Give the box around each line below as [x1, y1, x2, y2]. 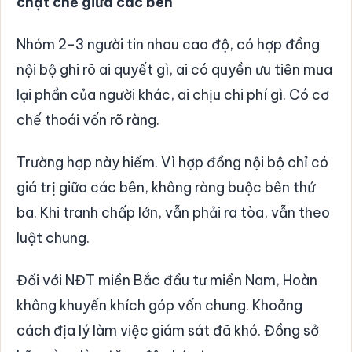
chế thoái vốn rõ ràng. [16, 110, 159, 129]
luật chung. [16, 228, 90, 247]
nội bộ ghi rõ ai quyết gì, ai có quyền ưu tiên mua [16, 60, 332, 79]
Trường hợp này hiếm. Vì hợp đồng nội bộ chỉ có [16, 152, 328, 171]
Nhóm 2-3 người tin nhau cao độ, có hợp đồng [16, 35, 320, 53]
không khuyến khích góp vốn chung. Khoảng [16, 295, 302, 314]
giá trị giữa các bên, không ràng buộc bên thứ [16, 178, 315, 196]
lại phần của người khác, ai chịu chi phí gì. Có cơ [16, 85, 329, 104]
